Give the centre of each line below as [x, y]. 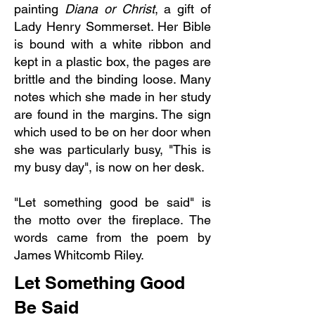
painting [39, 9]
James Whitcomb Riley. [79, 255]
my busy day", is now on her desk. [111, 167]
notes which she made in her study [112, 97]
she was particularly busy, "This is [112, 149]
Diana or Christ [109, 9]
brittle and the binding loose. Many [112, 79]
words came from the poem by [112, 237]
